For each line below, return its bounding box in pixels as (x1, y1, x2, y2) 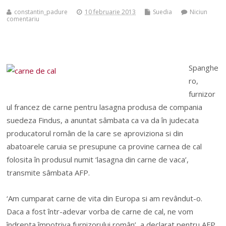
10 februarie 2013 (85, 8, 136, 17)
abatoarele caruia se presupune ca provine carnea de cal (7, 141, 202, 152)
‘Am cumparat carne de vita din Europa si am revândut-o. (7, 193, 203, 203)
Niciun (190, 8, 208, 17)
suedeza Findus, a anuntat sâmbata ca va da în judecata (7, 115, 199, 126)
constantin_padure (14, 8, 68, 17)
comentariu (7, 15, 40, 24)
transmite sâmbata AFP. (7, 167, 90, 178)
